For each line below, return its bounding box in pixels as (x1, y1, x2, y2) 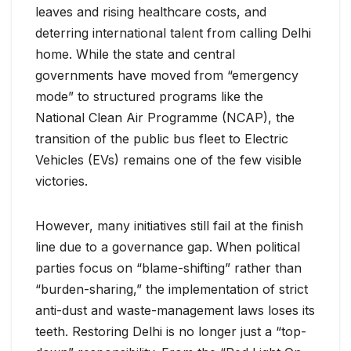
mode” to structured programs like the (35, 88, 263, 104)
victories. (35, 172, 88, 189)
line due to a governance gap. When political (35, 238, 300, 255)
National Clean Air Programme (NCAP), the (35, 109, 295, 125)
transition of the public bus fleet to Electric (35, 130, 288, 147)
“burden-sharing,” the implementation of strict (35, 280, 308, 297)
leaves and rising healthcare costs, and (35, 3, 266, 20)
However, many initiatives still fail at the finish (35, 217, 303, 233)
